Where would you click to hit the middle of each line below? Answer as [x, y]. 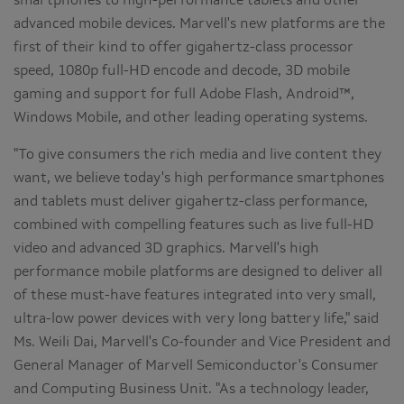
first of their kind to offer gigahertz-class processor [184, 47]
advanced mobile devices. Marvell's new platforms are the [199, 24]
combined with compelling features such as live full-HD [193, 225]
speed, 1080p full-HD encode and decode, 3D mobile [182, 71]
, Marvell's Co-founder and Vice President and [242, 342]
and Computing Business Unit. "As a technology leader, [191, 389]
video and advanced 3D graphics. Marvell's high [166, 248]
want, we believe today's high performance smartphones [199, 178]
